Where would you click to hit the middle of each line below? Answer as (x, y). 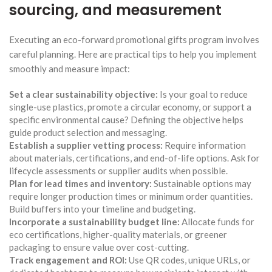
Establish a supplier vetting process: (86, 145)
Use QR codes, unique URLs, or (189, 260)
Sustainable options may (202, 183)
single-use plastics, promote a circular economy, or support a (130, 107)
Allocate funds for (217, 221)
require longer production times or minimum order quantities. (131, 196)
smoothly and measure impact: (70, 68)
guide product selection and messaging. (88, 132)
